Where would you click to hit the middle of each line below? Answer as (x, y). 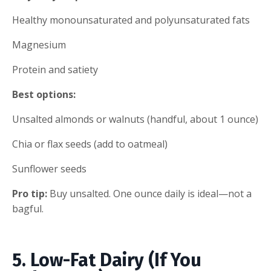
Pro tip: (30, 193)
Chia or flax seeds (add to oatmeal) (90, 144)
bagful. (28, 208)
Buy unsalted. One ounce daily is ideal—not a (149, 193)
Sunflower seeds (49, 168)
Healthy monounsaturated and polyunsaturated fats (131, 20)
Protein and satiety (55, 69)
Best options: (44, 94)
